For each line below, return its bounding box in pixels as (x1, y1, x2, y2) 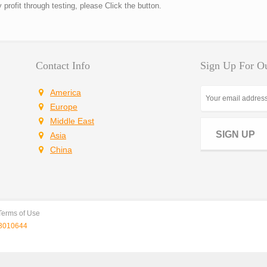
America (50, 88, 81, 97)
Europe (50, 102, 77, 111)
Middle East (50, 116, 94, 126)
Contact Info (36, 60, 90, 72)
